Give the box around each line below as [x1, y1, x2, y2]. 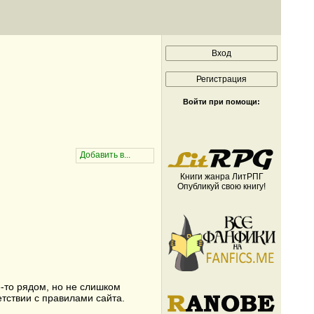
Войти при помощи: [183, 97, 260, 106]
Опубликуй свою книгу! [177, 182, 266, 191]
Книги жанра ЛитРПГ [179, 172, 264, 182]
